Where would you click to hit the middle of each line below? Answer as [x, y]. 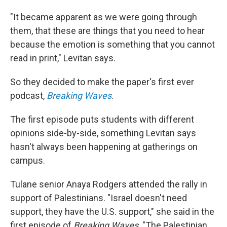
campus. [28, 160]
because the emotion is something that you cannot [112, 44]
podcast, [28, 96]
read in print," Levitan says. [63, 58]
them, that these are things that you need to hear [107, 31]
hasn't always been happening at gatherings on [104, 147]
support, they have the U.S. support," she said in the [112, 212]
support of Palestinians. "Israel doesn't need [99, 198]
